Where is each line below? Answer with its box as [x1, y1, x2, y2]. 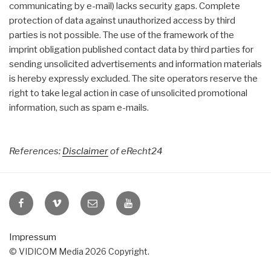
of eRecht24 [108, 146, 163, 157]
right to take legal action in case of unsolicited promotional [9, 88, 247, 99]
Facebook [16, 223, 62, 235]
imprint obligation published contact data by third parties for [9, 44, 253, 55]
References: [9, 146, 62, 157]
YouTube [123, 223, 163, 235]
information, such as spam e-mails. [9, 102, 149, 113]
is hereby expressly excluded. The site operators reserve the [9, 73, 258, 84]
